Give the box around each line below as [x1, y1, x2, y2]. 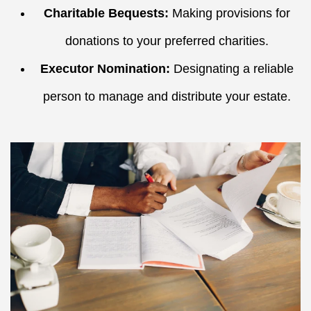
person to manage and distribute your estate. [42, 90, 291, 103]
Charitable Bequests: [43, 6, 169, 20]
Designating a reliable [169, 62, 294, 76]
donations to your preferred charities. [65, 34, 269, 48]
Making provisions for [168, 6, 290, 20]
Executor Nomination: [40, 62, 170, 76]
